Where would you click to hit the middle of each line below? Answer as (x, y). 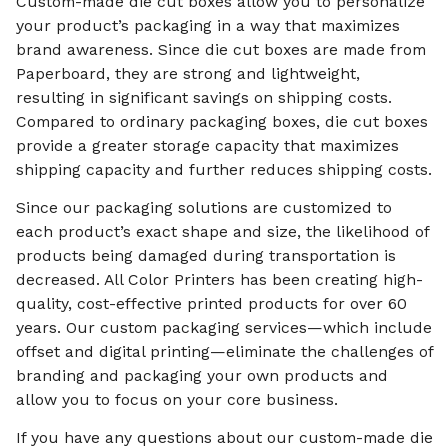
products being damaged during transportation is (206, 256)
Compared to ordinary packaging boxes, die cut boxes (222, 122)
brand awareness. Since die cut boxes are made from (221, 50)
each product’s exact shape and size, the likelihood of (222, 232)
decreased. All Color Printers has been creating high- (219, 280)
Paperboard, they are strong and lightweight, (188, 74)
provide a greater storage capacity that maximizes (207, 146)
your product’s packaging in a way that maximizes (208, 26)
